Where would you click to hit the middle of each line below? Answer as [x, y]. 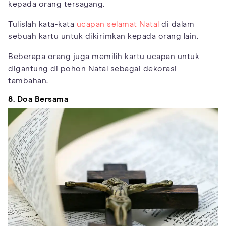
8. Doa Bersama [38, 99]
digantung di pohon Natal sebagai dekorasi [93, 69]
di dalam [177, 24]
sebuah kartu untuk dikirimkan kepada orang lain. [103, 36]
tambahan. [28, 81]
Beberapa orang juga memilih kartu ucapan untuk [104, 56]
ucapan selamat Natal [118, 24]
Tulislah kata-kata [42, 24]
